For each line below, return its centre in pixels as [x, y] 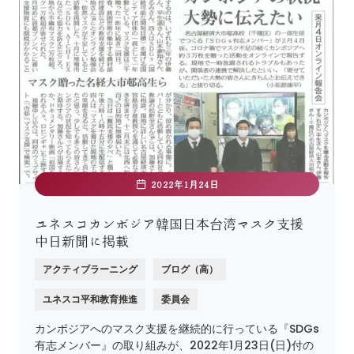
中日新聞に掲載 [82, 242]
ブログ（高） [190, 269]
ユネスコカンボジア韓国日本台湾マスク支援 [169, 224]
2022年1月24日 [185, 185]
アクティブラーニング [90, 269]
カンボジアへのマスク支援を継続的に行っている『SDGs [177, 329]
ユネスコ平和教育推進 [90, 299]
